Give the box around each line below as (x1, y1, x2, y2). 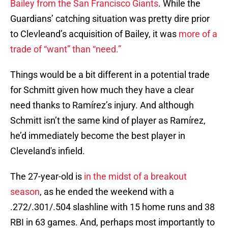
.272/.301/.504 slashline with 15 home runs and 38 (10, 202, 215, 213)
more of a (179, 28, 217, 40)
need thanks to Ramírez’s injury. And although (10, 100, 194, 111)
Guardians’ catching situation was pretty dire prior (10, 13, 210, 24)
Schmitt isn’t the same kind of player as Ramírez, (10, 115, 206, 126)
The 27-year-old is (10, 171, 82, 182)
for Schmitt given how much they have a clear (10, 84, 196, 96)
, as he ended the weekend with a (40, 186, 174, 197)
